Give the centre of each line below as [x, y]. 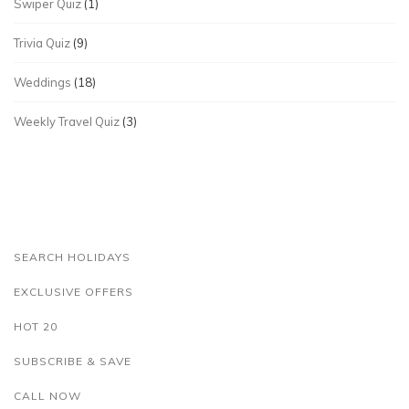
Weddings [42, 82]
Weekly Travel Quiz [67, 121]
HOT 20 [36, 326]
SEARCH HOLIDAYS [72, 257]
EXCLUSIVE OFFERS [73, 291]
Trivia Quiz [42, 42]
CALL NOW [47, 395]
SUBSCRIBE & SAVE [73, 361]
